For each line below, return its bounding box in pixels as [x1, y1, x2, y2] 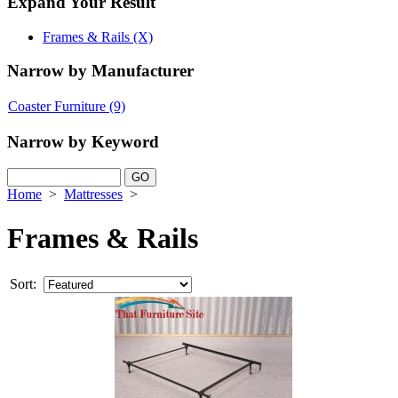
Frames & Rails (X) [43, 28, 153, 44]
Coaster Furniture [8, 98, 106, 114]
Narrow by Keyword [7, 131, 159, 151]
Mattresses [64, 187, 123, 203]
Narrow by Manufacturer [7, 61, 194, 81]
